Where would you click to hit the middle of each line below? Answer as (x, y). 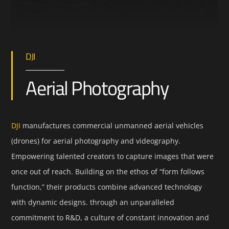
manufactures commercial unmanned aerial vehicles (112, 126)
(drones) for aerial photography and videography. (96, 141)
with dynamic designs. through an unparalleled (93, 202)
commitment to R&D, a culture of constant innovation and (110, 218)
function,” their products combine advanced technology (107, 187)
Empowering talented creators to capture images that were (113, 156)
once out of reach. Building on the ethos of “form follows (108, 172)
